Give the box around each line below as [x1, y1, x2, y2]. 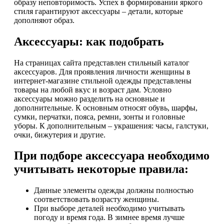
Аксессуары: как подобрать [14, 34, 164, 48]
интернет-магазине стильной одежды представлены [14, 76, 191, 85]
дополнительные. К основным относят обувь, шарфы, [14, 103, 197, 112]
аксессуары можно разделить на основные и [14, 94, 165, 103]
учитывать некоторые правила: [14, 162, 188, 176]
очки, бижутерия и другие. [14, 130, 105, 139]
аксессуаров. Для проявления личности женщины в [14, 67, 190, 76]
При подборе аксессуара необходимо [14, 149, 209, 162]
